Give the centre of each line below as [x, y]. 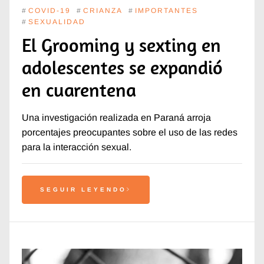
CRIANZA [103, 11]
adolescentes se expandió [122, 67]
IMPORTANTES [166, 11]
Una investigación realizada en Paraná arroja [116, 118]
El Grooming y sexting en [121, 45]
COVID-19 [49, 11]
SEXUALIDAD [57, 22]
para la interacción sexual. [76, 147]
